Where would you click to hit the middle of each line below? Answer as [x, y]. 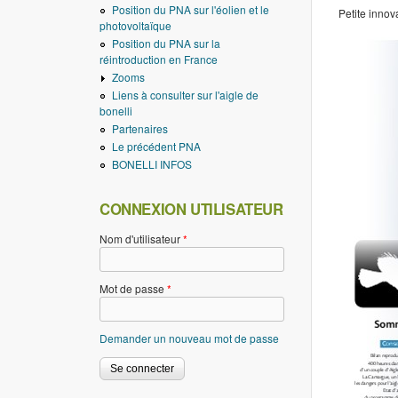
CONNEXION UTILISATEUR [191, 209]
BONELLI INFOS [152, 164]
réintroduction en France [159, 59]
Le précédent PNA [156, 146]
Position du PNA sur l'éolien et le [191, 9]
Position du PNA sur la [166, 43]
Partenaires [140, 128]
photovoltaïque [135, 25]
